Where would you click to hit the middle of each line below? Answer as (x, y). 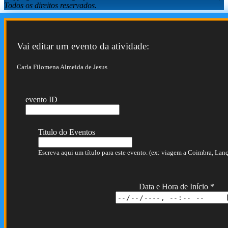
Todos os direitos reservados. (50, 6)
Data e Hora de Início (174, 187)
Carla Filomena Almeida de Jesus (62, 67)
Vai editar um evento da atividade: (83, 46)
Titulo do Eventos (67, 132)
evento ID (41, 100)
